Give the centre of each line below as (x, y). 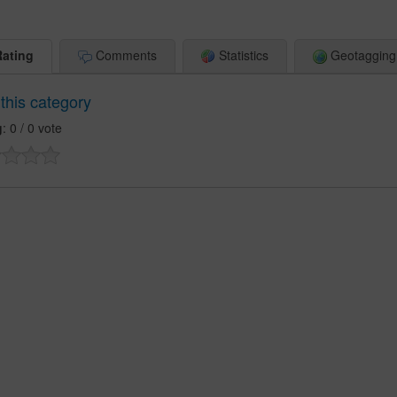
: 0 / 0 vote (32, 128)
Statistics (241, 55)
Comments (124, 55)
